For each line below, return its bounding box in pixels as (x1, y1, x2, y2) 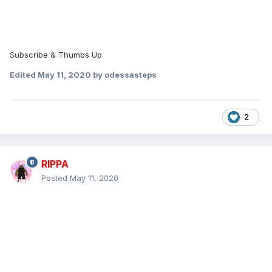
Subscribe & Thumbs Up (10, 50, 102, 60)
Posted (41, 173, 70, 183)
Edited (10, 70, 38, 80)
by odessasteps (91, 70, 157, 80)
